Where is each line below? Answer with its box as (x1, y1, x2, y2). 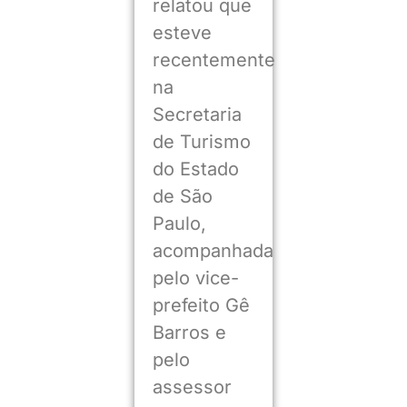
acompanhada (152, 239, 273, 262)
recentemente (152, 48, 275, 71)
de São (152, 184, 213, 207)
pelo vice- (152, 266, 239, 289)
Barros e (152, 321, 226, 343)
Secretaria (152, 103, 242, 125)
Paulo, (152, 212, 206, 234)
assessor (152, 375, 232, 398)
